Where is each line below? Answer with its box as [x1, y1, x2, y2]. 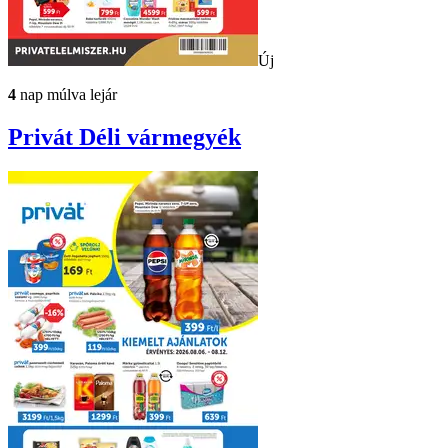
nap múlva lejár [16, 85, 117, 103]
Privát [8, 123, 79, 150]
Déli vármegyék [79, 123, 241, 150]
